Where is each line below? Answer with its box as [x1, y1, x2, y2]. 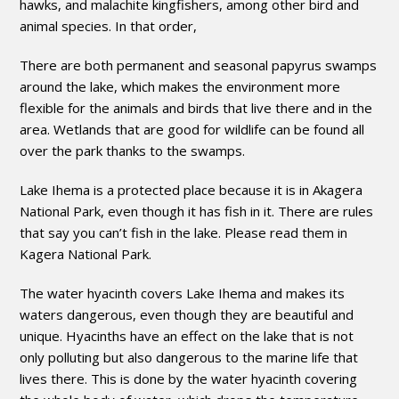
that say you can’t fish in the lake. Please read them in [20, 223, 348, 241]
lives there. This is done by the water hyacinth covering [20, 369, 358, 387]
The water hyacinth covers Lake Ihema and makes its [20, 283, 346, 302]
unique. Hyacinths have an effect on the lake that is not [20, 326, 354, 345]
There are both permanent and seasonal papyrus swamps [20, 55, 378, 74]
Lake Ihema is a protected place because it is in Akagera [20, 180, 363, 199]
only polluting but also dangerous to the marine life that [20, 347, 359, 366]
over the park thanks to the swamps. [20, 141, 246, 159]
